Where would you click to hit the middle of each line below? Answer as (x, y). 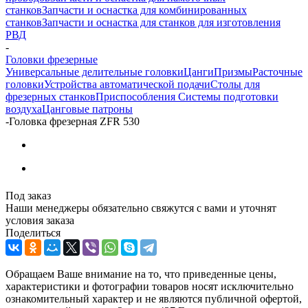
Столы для (235, 84)
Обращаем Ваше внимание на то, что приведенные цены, (141, 274)
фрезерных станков (51, 96)
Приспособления (137, 96)
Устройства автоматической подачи (127, 84)
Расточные (277, 71)
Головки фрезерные (52, 59)
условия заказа (40, 220)
